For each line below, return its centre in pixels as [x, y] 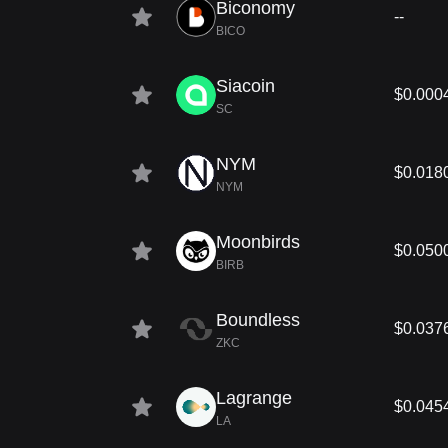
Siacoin [245, 86]
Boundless [258, 320]
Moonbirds [258, 242]
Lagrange [254, 398]
